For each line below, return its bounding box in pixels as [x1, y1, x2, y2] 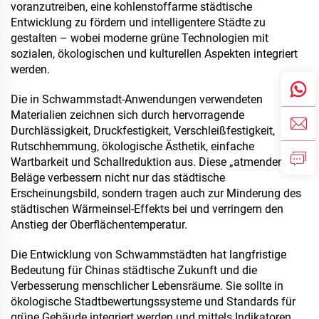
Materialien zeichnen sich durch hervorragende [11, 108, 244, 122]
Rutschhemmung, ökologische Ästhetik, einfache [11, 139, 254, 153]
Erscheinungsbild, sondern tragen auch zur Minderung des [11, 186, 301, 200]
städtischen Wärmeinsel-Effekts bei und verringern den [11, 202, 283, 216]
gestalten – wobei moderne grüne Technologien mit [11, 31, 268, 45]
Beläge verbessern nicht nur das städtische [11, 170, 225, 184]
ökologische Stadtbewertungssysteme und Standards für [11, 294, 296, 308]
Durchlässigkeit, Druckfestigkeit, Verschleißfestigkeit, [11, 123, 275, 137]
